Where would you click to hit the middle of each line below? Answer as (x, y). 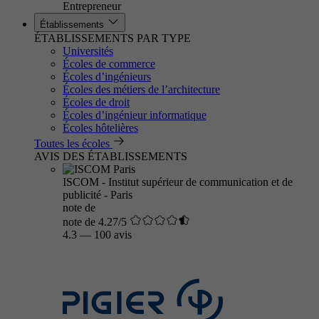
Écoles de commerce (109, 64)
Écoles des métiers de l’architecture (141, 89)
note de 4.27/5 (95, 222)
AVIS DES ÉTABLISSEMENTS (111, 156)
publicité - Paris (98, 195)
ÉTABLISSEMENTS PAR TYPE (113, 38)
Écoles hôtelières (100, 128)
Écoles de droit (96, 102)
